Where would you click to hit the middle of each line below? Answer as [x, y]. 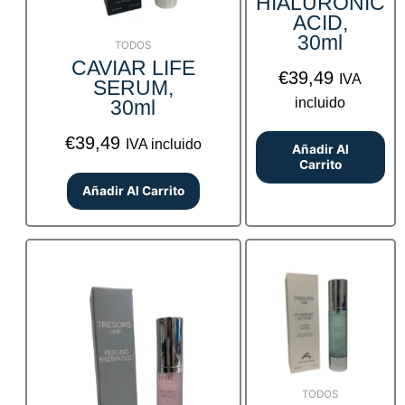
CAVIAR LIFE [133, 68]
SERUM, [133, 88]
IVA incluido [163, 145]
